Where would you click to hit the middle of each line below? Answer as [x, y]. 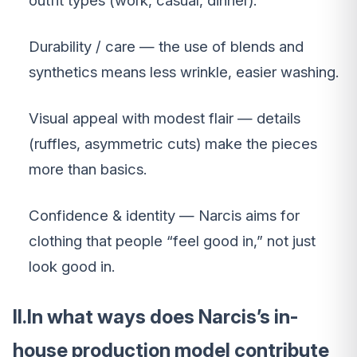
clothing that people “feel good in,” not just [172, 241]
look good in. [72, 267]
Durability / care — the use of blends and [166, 47]
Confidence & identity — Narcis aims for [164, 216]
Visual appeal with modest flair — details [165, 119]
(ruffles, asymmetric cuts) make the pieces [173, 144]
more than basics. [88, 170]
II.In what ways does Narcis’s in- [155, 317]
